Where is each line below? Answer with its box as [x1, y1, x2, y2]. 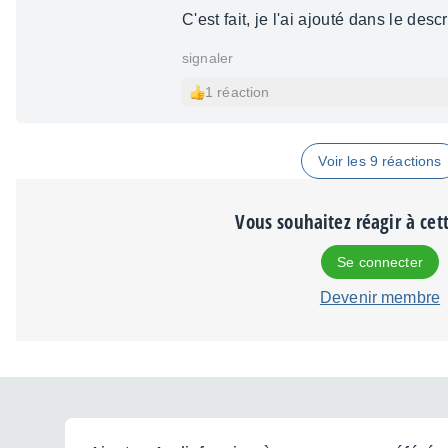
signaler [182, 50, 234, 67]
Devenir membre [319, 289, 441, 307]
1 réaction [205, 84, 270, 101]
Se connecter [337, 254, 423, 271]
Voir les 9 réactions [318, 153, 442, 170]
